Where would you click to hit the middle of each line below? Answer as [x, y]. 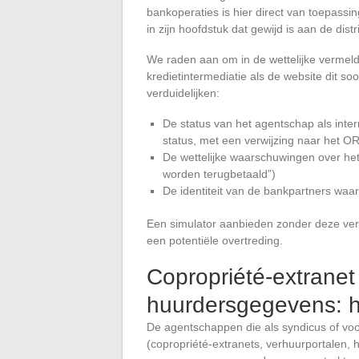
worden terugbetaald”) [219, 173]
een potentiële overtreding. [215, 240]
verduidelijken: [183, 93]
